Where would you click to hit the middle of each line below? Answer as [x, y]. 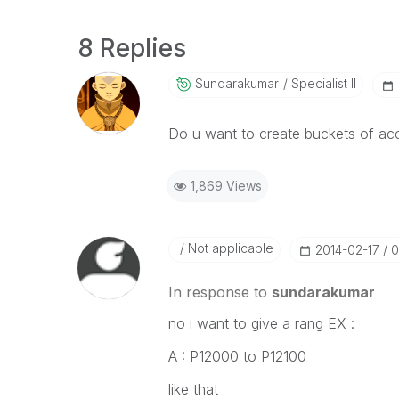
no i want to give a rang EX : [261, 323]
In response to [220, 292]
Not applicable [228, 248]
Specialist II [322, 83]
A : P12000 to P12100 [237, 356]
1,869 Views [226, 186]
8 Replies [132, 48]
